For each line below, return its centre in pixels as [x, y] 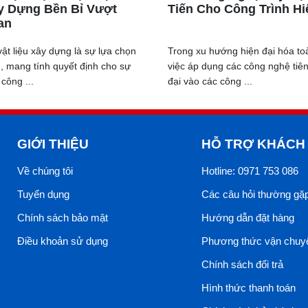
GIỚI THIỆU [53, 144]
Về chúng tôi [45, 171]
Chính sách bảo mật [63, 218]
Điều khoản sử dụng [63, 241]
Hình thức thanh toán [249, 288]
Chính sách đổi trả [242, 264]
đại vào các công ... [210, 81]
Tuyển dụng [43, 194]
